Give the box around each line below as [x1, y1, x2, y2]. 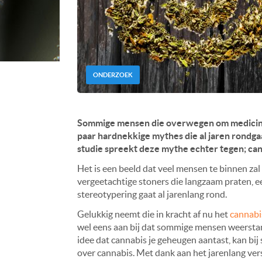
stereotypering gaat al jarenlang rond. [77, 189, 227, 200]
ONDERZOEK [93, 71, 133, 79]
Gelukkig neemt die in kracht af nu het [77, 209, 230, 220]
